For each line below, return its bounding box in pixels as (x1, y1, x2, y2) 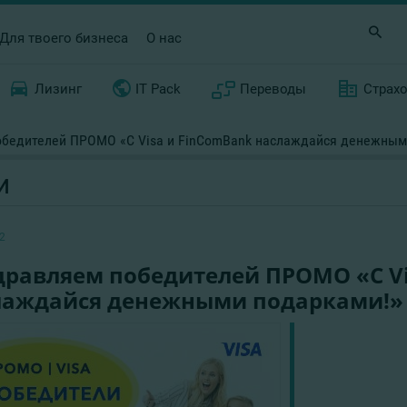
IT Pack (134, 81, 181, 97)
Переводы (240, 81, 307, 97)
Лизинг (34, 81, 82, 97)
